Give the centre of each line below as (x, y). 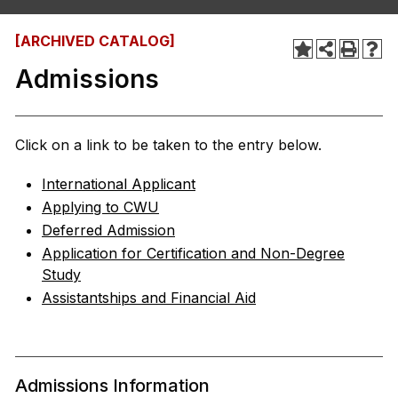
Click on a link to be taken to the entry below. (168, 145)
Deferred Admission (108, 230)
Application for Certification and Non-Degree (193, 253)
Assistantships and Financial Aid (149, 298)
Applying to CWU (100, 207)
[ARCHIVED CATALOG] (95, 41)
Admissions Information (112, 386)
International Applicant (119, 184)
